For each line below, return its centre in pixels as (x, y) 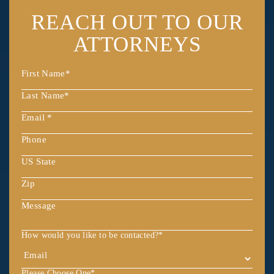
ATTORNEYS (137, 44)
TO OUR (202, 22)
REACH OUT (96, 22)
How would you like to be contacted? (90, 235)
